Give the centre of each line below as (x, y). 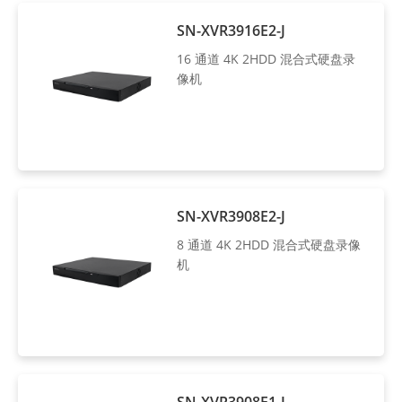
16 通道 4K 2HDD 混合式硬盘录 (267, 59)
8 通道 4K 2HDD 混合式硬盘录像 (269, 245)
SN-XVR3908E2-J (232, 217)
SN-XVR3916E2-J (232, 31)
